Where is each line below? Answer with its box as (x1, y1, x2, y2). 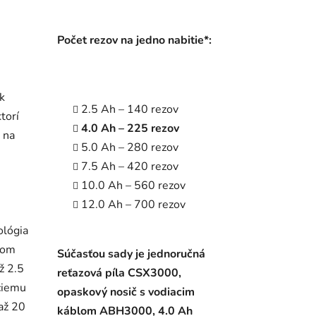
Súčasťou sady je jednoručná (56, 246, 205, 262)
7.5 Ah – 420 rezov (80, 159, 178, 175)
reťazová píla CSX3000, (56, 265, 181, 281)
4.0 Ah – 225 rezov (80, 121, 179, 137)
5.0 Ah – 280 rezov (80, 140, 178, 156)
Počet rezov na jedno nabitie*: (56, 32, 212, 49)
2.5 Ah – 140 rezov (80, 102, 178, 118)
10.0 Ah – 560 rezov (80, 178, 186, 194)
